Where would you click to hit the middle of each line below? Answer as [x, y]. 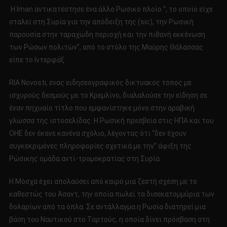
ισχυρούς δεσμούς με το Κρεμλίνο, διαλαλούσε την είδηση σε [108, 96]
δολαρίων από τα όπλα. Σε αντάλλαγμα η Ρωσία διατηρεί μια [107, 207]
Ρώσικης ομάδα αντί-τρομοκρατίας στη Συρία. [85, 159]
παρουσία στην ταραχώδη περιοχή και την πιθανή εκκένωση [107, 35]
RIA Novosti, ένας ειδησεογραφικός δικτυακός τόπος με [100, 83]
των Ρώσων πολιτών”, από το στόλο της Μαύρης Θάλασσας [106, 47]
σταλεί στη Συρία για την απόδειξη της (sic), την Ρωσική [101, 22]
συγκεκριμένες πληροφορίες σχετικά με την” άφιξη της [100, 146]
